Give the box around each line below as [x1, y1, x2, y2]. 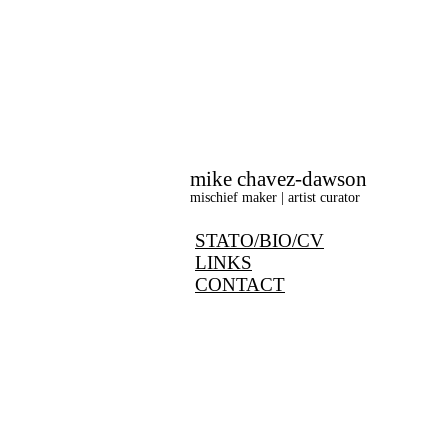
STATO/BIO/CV [195, 229, 324, 251]
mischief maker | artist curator [190, 189, 360, 205]
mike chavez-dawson [190, 166, 367, 191]
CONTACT [195, 273, 285, 295]
